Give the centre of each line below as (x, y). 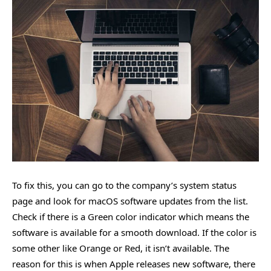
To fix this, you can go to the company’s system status (124, 185)
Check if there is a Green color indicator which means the (131, 216)
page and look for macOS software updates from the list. (130, 201)
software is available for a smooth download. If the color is (134, 232)
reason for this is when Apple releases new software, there (134, 263)
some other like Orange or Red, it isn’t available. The (121, 248)
